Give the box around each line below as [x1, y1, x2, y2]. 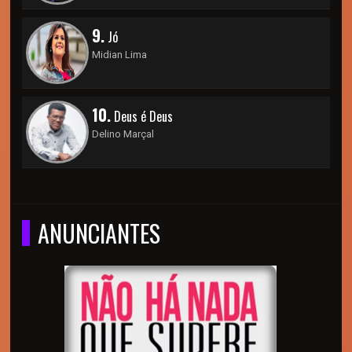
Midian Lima [92, 48, 148, 60]
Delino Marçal [92, 127, 155, 140]
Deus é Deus [111, 106, 174, 126]
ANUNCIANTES [38, 214, 161, 251]
